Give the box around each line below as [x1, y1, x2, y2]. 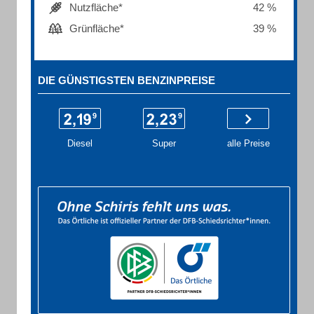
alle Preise [226, 138, 270, 149]
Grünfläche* [69, 22, 124, 34]
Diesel [67, 138, 93, 149]
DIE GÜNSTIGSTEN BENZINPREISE [38, 74, 215, 86]
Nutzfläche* [69, 1, 123, 13]
